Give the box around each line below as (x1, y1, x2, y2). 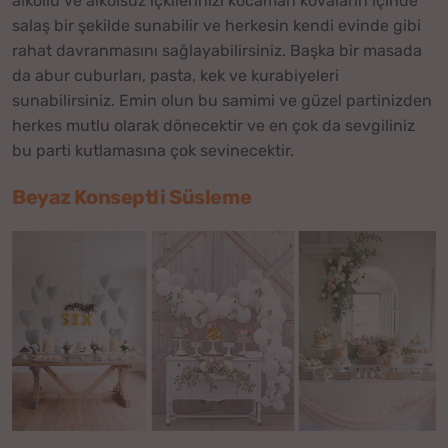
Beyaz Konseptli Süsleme (12, 184, 252, 209)
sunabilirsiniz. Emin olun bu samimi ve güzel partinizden (12, 90, 432, 110)
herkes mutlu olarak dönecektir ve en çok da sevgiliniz (12, 115, 415, 135)
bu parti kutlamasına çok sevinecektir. (12, 140, 294, 160)
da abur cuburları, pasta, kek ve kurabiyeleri (12, 65, 339, 85)
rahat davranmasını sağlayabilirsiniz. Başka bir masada (12, 40, 422, 60)
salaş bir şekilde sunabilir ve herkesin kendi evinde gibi (12, 15, 421, 35)
